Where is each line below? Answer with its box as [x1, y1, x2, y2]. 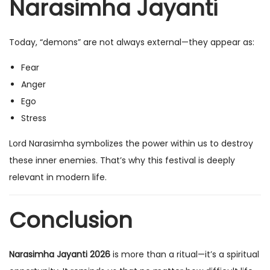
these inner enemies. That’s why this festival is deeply [9, 154, 235, 167]
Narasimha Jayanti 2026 [9, 248, 110, 261]
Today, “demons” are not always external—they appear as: [9, 36, 254, 49]
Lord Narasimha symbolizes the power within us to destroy [9, 137, 253, 150]
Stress [21, 112, 46, 125]
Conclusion [9, 205, 133, 236]
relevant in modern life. [9, 171, 107, 184]
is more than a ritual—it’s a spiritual [110, 248, 259, 261]
